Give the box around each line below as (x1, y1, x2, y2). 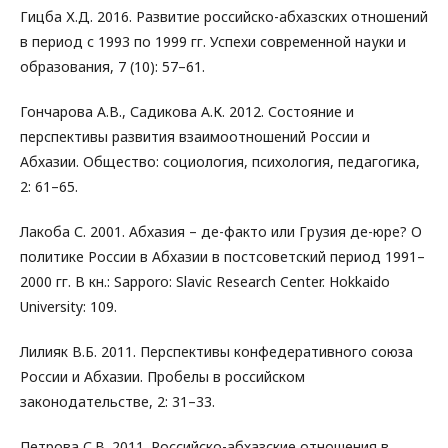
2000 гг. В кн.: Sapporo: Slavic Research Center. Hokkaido (20, 272, 390, 291)
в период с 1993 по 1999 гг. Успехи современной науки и (20, 32, 406, 51)
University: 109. (20, 297, 117, 316)
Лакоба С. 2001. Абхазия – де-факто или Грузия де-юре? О (20, 222, 422, 241)
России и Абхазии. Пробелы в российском (20, 367, 305, 386)
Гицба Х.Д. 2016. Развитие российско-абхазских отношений (20, 7, 428, 26)
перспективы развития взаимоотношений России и (20, 127, 370, 146)
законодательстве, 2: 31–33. (20, 392, 215, 411)
